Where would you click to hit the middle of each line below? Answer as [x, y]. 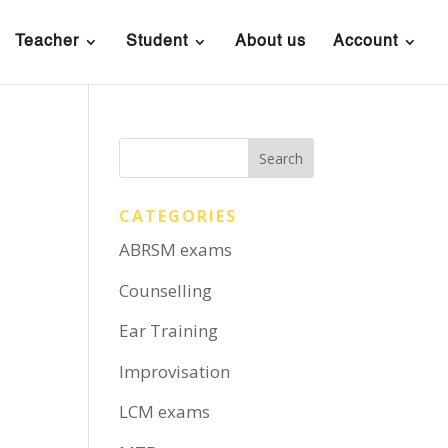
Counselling [166, 290]
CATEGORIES [178, 216]
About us [270, 42]
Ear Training [169, 330]
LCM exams [165, 411]
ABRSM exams [176, 249]
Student [157, 42]
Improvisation [175, 371]
